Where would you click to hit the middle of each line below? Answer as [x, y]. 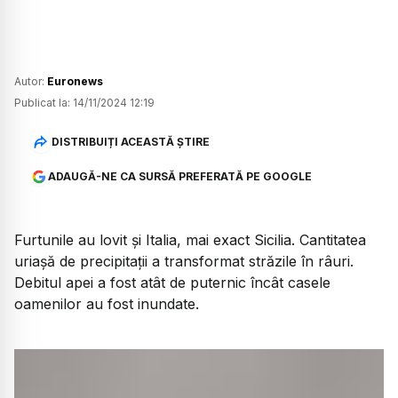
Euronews [75, 82]
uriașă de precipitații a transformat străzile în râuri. [184, 262]
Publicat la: [42, 103]
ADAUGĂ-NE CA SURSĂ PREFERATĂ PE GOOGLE [179, 177]
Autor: [31, 82]
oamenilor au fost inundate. [107, 304]
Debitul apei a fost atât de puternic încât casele [172, 283]
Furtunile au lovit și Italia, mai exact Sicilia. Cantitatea [190, 240]
